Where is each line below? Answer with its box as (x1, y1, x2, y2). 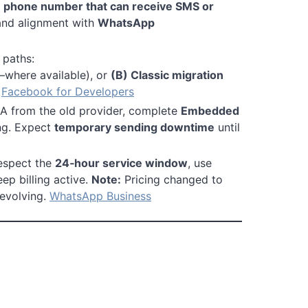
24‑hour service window (55, 155, 188, 170)
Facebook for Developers (1, 84, 134, 98)
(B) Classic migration (111, 67, 223, 82)
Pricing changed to (121, 172, 223, 186)
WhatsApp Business (49, 188, 151, 203)
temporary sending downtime (54, 120, 214, 134)
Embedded (181, 103, 239, 118)
